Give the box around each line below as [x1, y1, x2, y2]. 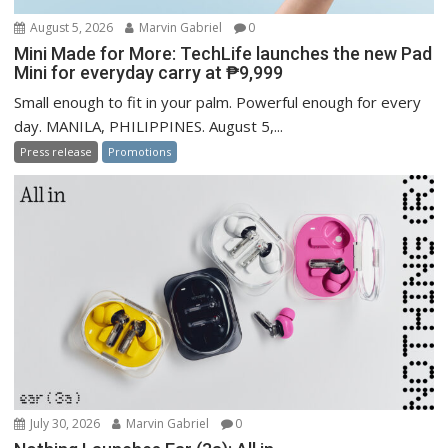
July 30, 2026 [27, 415, 101, 433]
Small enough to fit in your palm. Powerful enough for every [14, 91, 422, 112]
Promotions [108, 143, 172, 159]
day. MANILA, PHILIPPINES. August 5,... [14, 115, 284, 136]
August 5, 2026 [27, 18, 114, 36]
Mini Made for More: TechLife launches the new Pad [14, 42, 433, 64]
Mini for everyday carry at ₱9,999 [14, 61, 284, 83]
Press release [20, 143, 93, 159]
